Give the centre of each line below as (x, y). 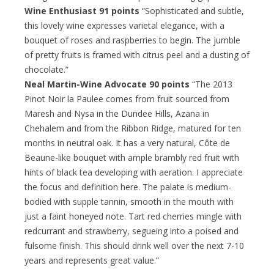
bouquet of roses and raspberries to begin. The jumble (132, 40)
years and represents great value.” (92, 260)
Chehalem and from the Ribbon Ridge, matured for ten (133, 128)
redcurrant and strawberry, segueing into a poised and (131, 231)
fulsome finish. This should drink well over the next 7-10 (134, 245)
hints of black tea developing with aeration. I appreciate (134, 172)
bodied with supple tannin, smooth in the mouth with (129, 201)
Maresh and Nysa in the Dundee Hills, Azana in (117, 113)
